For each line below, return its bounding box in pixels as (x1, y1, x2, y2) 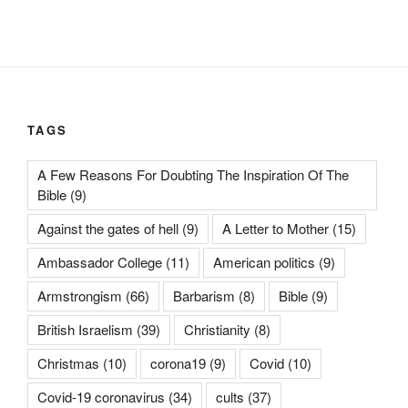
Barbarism (173, 285, 235, 305)
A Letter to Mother (222, 218, 329, 238)
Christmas (37, 352, 99, 372)
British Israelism (37, 319, 133, 339)
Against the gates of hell (37, 218, 178, 238)
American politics (213, 251, 315, 271)
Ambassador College (37, 251, 162, 271)
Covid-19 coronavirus (37, 386, 165, 406)
